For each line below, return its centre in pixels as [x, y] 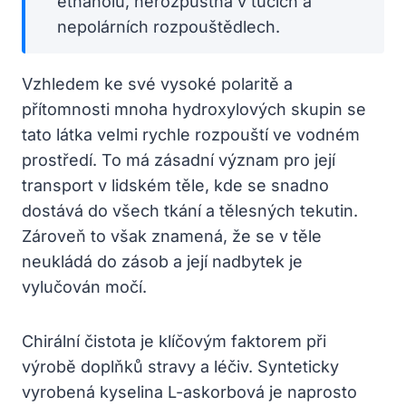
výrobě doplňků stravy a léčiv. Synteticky [180, 366]
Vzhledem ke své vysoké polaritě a [157, 83]
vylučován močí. [84, 286]
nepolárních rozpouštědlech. [169, 26]
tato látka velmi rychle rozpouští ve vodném [191, 134]
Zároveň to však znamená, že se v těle [172, 236]
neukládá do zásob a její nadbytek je [162, 261]
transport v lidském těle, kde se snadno [175, 185]
